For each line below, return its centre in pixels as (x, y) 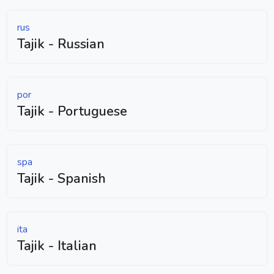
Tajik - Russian (61, 44)
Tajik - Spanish (61, 178)
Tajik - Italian (57, 246)
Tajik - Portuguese (72, 111)
